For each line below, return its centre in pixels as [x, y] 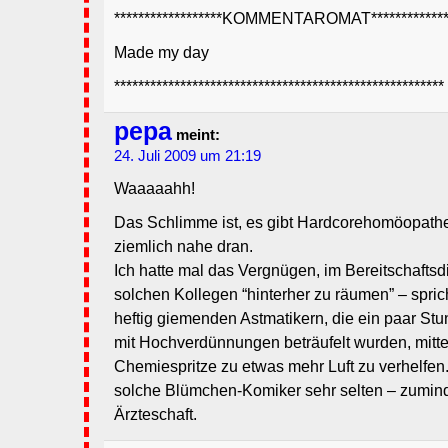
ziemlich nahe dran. [183, 247]
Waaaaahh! [154, 189]
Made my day [161, 53]
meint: [196, 135]
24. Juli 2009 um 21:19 [187, 156]
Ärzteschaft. [155, 415]
